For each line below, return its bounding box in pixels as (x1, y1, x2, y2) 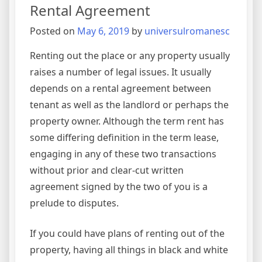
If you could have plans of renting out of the (30, 227, 225, 240)
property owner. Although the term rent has (30, 115, 224, 128)
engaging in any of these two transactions (30, 147, 216, 161)
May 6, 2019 (77, 25, 129, 38)
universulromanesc (144, 25, 230, 38)
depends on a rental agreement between (30, 82, 211, 95)
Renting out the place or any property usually (30, 49, 230, 63)
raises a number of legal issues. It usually (30, 65, 211, 79)
